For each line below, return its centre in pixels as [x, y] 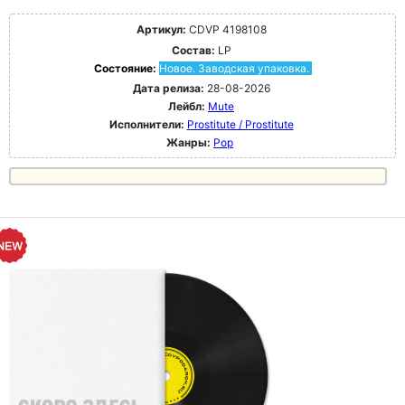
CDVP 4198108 [226, 30]
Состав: [193, 51]
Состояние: [126, 69]
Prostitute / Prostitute [240, 125]
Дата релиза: [168, 89]
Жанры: [188, 143]
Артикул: [161, 30]
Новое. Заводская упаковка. [234, 69]
